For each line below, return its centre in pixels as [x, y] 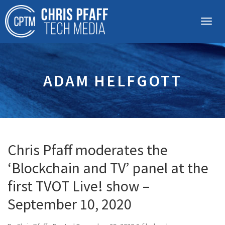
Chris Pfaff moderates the [88, 150]
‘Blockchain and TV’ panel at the [108, 168]
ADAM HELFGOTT [113, 81]
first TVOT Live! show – [79, 186]
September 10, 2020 [70, 204]
